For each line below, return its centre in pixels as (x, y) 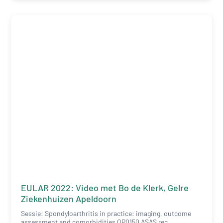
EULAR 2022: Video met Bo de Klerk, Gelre (105, 187)
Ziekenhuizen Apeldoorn (69, 198)
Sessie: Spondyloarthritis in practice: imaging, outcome (106, 213)
